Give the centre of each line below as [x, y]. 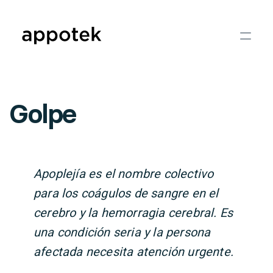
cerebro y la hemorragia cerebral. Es [133, 213]
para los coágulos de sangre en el [126, 193]
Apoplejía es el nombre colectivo [124, 174]
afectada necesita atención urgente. [134, 252]
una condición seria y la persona [122, 232]
